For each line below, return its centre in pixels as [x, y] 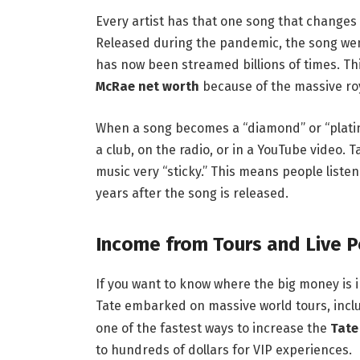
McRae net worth [147, 87]
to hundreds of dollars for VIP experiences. [223, 350]
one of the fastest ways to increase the [213, 328]
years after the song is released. [192, 193]
